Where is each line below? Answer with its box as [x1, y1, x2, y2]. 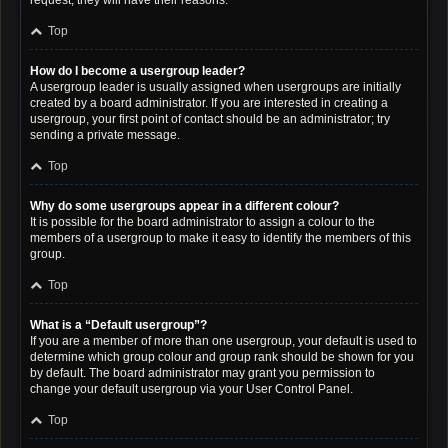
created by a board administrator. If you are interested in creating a [30, 96, 388, 110]
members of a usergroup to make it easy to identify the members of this [30, 231, 411, 245]
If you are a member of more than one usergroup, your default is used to [30, 334, 417, 348]
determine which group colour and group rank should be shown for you [30, 350, 414, 364]
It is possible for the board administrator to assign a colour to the [30, 215, 375, 229]
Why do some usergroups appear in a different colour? [30, 199, 339, 213]
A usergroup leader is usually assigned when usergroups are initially [30, 80, 401, 94]
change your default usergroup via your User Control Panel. [30, 382, 353, 396]
